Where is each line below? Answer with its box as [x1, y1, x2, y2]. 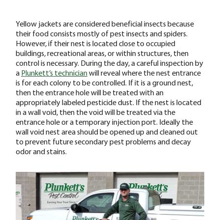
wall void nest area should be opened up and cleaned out [16, 126, 198, 137]
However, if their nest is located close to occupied [16, 38, 175, 48]
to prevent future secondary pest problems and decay [16, 136, 191, 146]
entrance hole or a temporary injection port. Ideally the [16, 116, 193, 127]
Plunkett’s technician [21, 67, 87, 78]
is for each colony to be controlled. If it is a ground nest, [16, 77, 193, 87]
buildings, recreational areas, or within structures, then [16, 48, 189, 58]
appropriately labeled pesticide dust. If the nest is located [16, 97, 201, 107]
